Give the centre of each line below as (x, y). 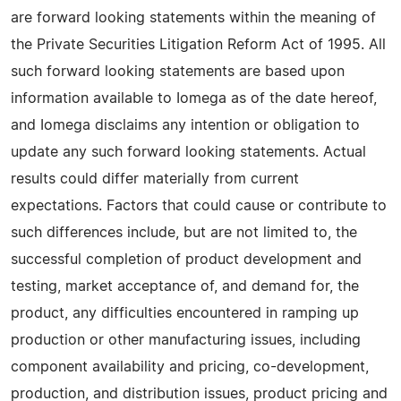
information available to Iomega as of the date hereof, (194, 98)
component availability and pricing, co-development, (190, 367)
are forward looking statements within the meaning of (193, 17)
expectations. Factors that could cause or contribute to (199, 205)
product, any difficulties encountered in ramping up (185, 313)
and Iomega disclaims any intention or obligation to (185, 125)
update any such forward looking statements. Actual (188, 152)
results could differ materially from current (155, 179)
